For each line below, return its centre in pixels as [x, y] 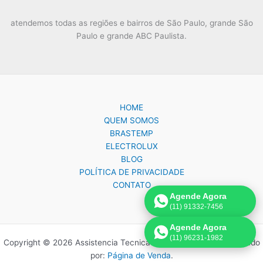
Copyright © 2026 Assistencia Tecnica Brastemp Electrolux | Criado [131, 242]
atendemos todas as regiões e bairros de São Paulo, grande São [131, 23]
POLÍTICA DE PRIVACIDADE [131, 172]
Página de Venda [139, 255]
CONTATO [131, 185]
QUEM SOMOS [131, 120]
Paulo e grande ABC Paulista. [131, 36]
